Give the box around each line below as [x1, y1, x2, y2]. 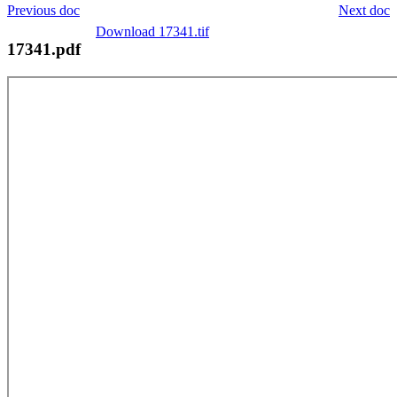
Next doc [339, 2, 390, 18]
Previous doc [7, 2, 80, 18]
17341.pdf [7, 39, 81, 58]
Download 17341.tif [96, 23, 209, 39]
